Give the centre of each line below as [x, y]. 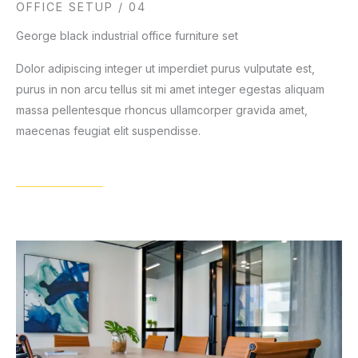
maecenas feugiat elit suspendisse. [108, 130]
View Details [54, 177]
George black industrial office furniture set [127, 35]
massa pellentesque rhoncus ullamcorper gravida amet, [162, 109]
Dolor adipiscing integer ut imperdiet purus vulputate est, [165, 68]
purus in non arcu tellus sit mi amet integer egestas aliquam [170, 89]
